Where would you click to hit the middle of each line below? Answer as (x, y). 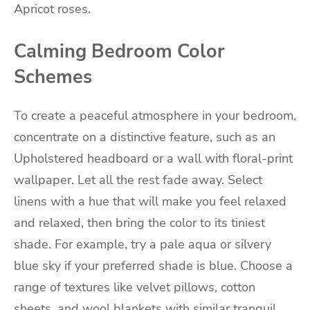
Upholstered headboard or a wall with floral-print (153, 159)
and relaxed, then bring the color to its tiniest (139, 223)
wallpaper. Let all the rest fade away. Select (138, 180)
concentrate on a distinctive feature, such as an (145, 137)
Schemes (53, 76)
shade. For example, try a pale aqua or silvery (143, 245)
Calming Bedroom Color (119, 51)
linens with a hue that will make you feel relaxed (150, 202)
